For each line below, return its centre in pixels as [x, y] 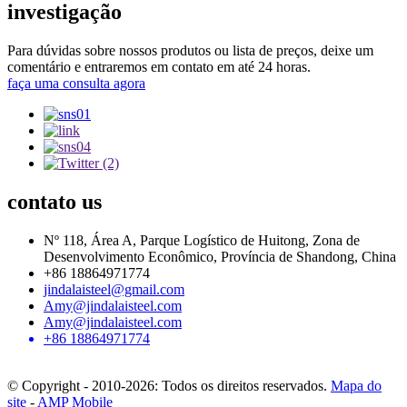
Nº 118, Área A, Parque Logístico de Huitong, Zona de [202, 240]
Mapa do [356, 385]
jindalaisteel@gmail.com [114, 289]
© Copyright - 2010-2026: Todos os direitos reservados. [167, 385]
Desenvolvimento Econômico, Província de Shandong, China [220, 256]
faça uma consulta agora [76, 83]
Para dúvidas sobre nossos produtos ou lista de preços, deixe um [190, 50]
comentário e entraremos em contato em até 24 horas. [159, 66]
